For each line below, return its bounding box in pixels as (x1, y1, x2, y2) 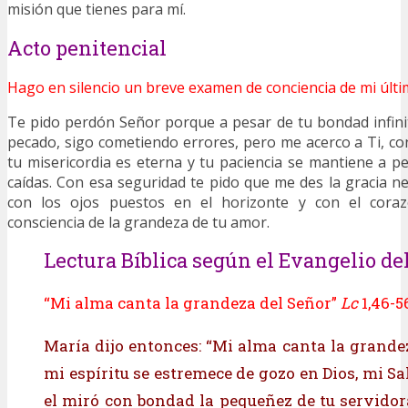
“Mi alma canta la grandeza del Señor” (44, 291, 341, 313)
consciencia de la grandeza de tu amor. (7, 211, 270, 232)
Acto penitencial (7, 34, 167, 61)
